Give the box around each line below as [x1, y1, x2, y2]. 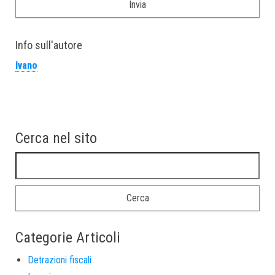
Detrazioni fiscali [28, 254, 91, 266]
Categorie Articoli [15, 229, 120, 247]
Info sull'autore [15, 39, 82, 52]
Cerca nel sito [15, 130, 97, 147]
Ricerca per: [15, 154, 66, 166]
